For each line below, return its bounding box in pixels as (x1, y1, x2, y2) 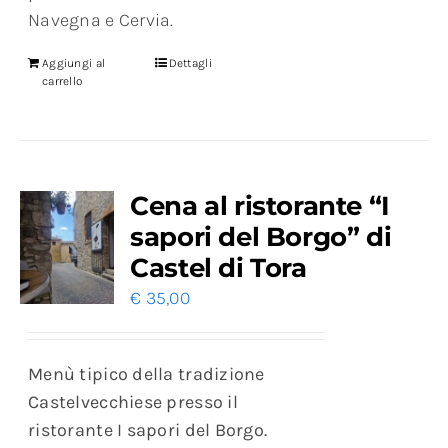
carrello (42, 74, 83, 89)
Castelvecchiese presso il (28, 391, 238, 414)
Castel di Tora (130, 252, 307, 285)
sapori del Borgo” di (130, 221, 392, 254)
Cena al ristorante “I (130, 190, 390, 223)
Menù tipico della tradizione (28, 363, 265, 386)
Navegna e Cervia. (28, 9, 174, 32)
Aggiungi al (42, 56, 106, 71)
